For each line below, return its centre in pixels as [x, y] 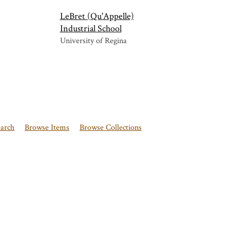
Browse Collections [110, 128]
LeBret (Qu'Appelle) [97, 16]
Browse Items [47, 128]
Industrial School [91, 29]
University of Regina [93, 41]
